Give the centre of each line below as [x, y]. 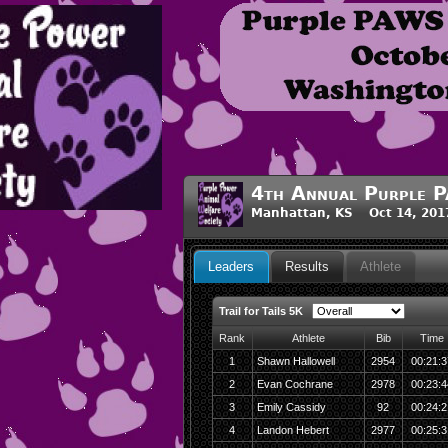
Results [307, 267]
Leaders [231, 267]
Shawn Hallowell [295, 361]
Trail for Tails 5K [260, 311]
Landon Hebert [292, 430]
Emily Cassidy [291, 407]
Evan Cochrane [294, 384]
